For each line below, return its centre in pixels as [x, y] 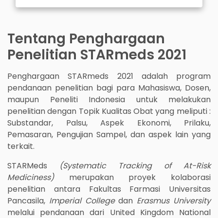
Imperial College [82, 200]
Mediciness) [31, 177]
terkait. [21, 146]
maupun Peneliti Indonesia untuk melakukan [109, 99]
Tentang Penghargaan [86, 38]
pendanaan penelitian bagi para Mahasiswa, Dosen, [109, 88]
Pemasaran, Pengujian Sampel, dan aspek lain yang [109, 134]
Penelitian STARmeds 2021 [97, 54]
